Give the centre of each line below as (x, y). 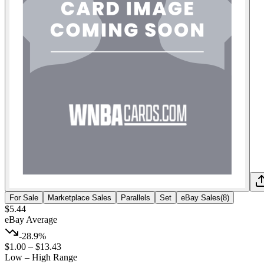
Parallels (136, 197)
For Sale (24, 197)
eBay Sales (201, 197)
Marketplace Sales (80, 197)
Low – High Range (41, 257)
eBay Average (31, 219)
